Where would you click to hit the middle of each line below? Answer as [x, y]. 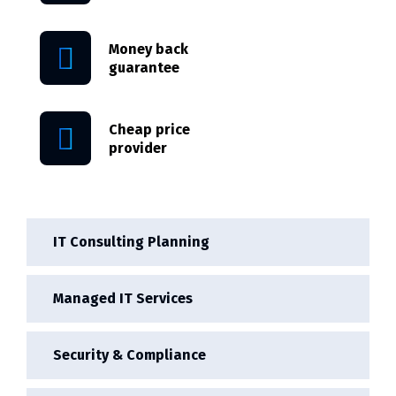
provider [138, 148]
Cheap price [149, 129]
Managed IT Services [123, 298]
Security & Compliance [129, 355]
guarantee [144, 67]
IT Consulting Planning [131, 242]
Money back [148, 49]
